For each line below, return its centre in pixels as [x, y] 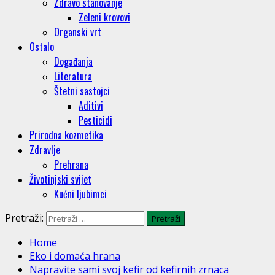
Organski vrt [78, 32]
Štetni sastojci [82, 91]
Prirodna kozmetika [66, 135]
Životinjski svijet [60, 179]
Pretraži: [24, 218]
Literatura [73, 76]
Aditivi [91, 105]
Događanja [73, 61]
